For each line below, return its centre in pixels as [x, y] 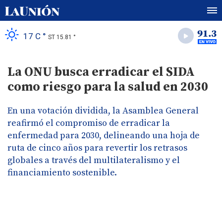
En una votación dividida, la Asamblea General [103, 111]
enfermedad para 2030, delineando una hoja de [104, 136]
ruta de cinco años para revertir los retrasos [97, 148]
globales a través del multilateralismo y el [94, 160]
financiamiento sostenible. [62, 173]
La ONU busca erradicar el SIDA [101, 72]
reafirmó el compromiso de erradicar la [89, 123]
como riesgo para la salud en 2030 [108, 87]
